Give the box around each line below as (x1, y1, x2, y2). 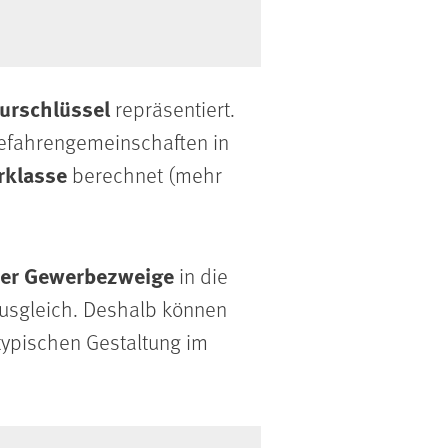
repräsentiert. (115, 94, 235, 124)
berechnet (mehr (72, 160, 222, 190)
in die (174, 261, 228, 291)
